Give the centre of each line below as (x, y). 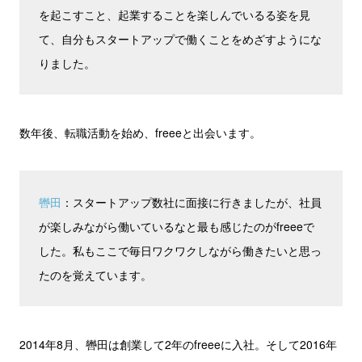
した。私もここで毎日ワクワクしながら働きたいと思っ (180, 250)
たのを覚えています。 (95, 275)
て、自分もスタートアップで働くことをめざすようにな (180, 39)
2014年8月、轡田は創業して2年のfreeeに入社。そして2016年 (178, 344)
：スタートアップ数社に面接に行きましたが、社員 (192, 202)
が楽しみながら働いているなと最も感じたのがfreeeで (177, 226)
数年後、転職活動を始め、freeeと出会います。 (140, 133)
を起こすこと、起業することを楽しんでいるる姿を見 (175, 15)
